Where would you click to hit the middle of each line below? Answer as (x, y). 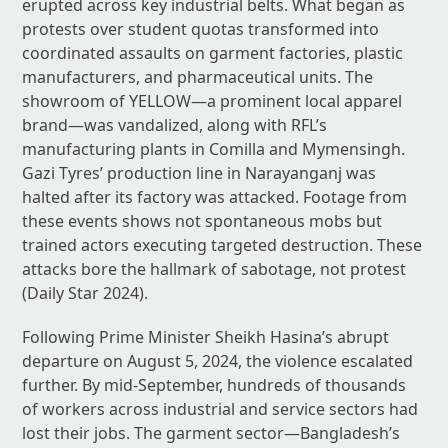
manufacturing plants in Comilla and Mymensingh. (214, 148)
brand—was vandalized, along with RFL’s (175, 124)
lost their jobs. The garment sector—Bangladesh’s (211, 432)
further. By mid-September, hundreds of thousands (214, 384)
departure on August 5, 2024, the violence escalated (218, 360)
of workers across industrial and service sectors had (220, 408)
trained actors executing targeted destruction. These (222, 244)
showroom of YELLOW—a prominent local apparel (212, 100)
